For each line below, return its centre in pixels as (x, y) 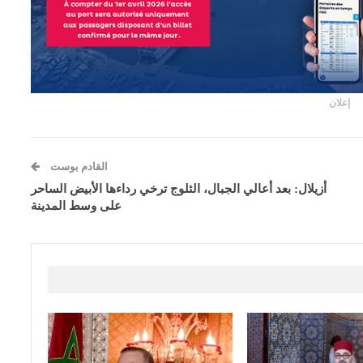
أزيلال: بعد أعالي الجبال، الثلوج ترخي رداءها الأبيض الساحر (179, 189)
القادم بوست (78, 167)
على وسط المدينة (77, 206)
